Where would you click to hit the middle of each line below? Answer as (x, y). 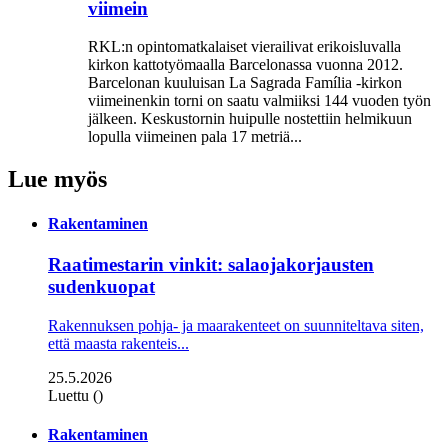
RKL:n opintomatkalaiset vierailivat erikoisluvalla (244, 47)
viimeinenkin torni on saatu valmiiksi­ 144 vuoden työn (259, 101)
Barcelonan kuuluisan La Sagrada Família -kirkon (245, 83)
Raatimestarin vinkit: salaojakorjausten (211, 264)
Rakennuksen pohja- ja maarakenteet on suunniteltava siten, (236, 325)
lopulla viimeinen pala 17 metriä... (195, 137)
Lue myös (57, 179)
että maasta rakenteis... (118, 343)
